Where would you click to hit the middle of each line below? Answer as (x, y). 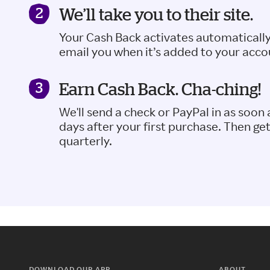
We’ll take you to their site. (156, 14)
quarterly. (86, 141)
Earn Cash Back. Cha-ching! (160, 89)
